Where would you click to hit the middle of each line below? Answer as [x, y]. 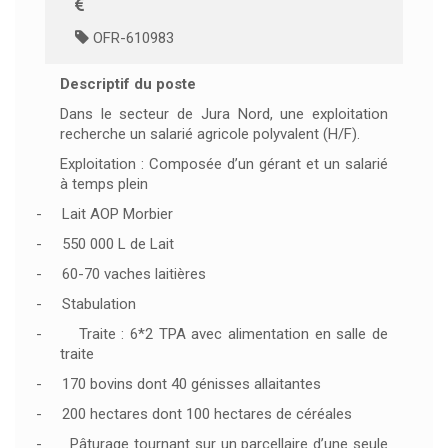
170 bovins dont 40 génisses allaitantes [191, 384]
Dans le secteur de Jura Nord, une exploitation [224, 114]
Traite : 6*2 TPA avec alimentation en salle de [233, 334]
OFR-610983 [131, 38]
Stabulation [99, 304]
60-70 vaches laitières [134, 274]
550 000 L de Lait [118, 244]
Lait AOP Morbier [117, 214]
